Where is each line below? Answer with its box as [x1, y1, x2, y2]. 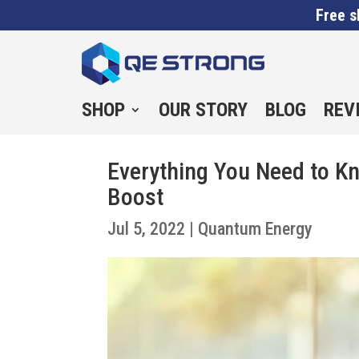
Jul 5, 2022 [107, 219, 186, 239]
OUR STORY [159, 99, 248, 121]
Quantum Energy [198, 219, 313, 239]
